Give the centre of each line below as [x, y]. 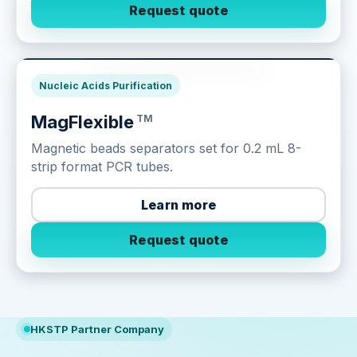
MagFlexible [82, 122]
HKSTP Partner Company [97, 330]
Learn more [178, 204]
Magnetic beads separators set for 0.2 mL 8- [166, 149]
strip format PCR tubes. [102, 167]
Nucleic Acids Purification [106, 86]
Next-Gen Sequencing [162, 79]
